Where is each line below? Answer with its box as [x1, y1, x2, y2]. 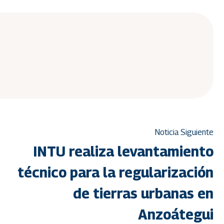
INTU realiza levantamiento [33, 143, 213, 159]
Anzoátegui [138, 206, 213, 222]
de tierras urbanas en [73, 185, 213, 201]
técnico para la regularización [17, 164, 213, 180]
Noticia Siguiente [155, 127, 213, 137]
